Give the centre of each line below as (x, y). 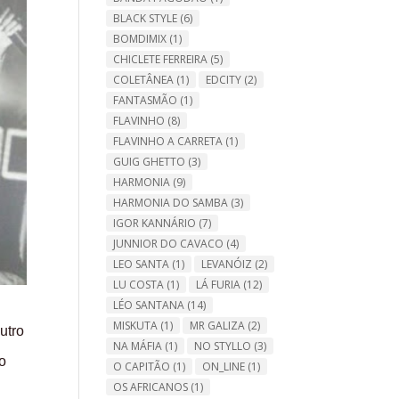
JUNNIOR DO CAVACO (169, 243)
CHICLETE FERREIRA (161, 59)
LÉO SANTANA (149, 305)
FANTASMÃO (146, 100)
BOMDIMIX (140, 38)
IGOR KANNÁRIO (155, 223)
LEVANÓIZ (227, 264)
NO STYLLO (223, 346)
